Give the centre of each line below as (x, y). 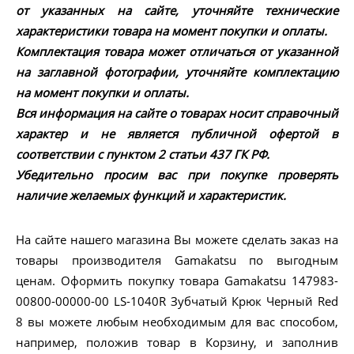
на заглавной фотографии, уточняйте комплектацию (177, 72)
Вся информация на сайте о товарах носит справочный (177, 113)
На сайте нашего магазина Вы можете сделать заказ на (177, 240)
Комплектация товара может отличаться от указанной (177, 52)
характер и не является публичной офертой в (177, 134)
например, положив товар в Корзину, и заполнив (177, 343)
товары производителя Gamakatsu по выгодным (177, 260)
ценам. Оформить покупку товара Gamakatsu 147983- (177, 281)
